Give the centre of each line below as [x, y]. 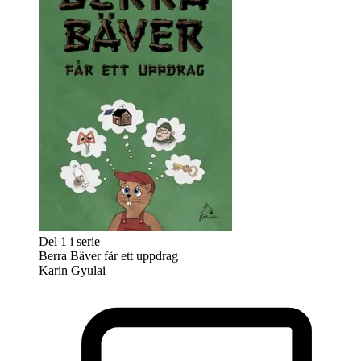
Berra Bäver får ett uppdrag [108, 255]
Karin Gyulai [72, 270]
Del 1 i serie [69, 241]
